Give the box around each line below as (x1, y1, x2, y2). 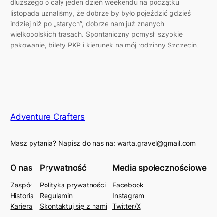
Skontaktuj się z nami (39, 201, 107, 210)
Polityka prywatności (39, 180, 106, 189)
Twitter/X (112, 201, 141, 210)
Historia (10, 191, 34, 200)
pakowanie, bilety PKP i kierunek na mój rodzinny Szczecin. (10, 40, 199, 49)
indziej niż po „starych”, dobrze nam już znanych (10, 19, 165, 28)
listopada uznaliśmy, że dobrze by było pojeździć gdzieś (10, 8, 191, 17)
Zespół (10, 180, 32, 189)
